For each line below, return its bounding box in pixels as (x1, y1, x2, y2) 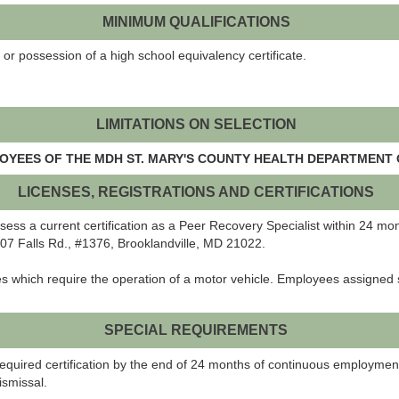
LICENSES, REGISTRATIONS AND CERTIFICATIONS (18, 183, 375, 199)
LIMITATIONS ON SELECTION (95, 117, 297, 133)
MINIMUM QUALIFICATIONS (102, 13, 290, 29)
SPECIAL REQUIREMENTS (104, 322, 289, 338)
